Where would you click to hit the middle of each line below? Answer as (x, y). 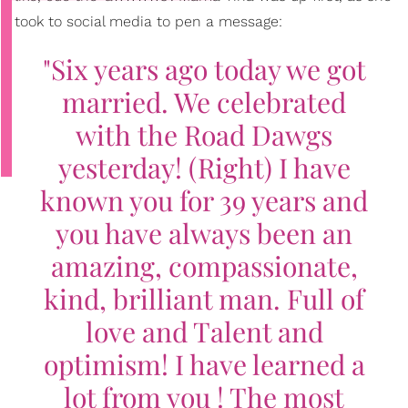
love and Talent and (204, 331)
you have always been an (204, 233)
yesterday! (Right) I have (204, 167)
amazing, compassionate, (204, 265)
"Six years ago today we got (204, 69)
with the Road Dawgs (204, 134)
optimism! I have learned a (204, 364)
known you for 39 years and (204, 200)
